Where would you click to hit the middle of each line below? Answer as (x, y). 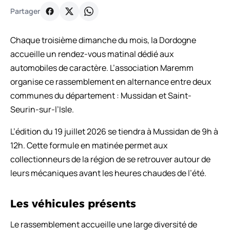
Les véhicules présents (73, 203)
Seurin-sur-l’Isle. (42, 109)
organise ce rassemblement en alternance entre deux (111, 81)
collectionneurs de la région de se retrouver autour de (110, 159)
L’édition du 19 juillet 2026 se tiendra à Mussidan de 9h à (114, 131)
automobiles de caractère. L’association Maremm (102, 68)
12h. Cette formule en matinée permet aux (89, 145)
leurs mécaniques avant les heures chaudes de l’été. (108, 173)
